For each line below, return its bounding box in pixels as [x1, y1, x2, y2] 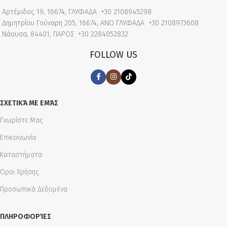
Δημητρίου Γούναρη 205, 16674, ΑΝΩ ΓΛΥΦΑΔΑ [2, 19, 146, 27]
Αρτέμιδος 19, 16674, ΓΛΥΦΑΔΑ [2, 8, 99, 16]
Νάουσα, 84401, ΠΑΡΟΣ [2, 30, 76, 39]
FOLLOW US [90, 49, 137, 60]
